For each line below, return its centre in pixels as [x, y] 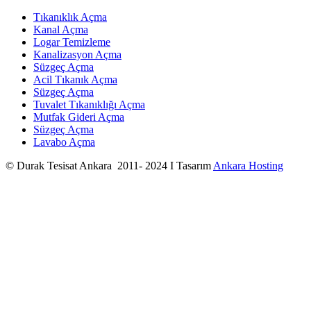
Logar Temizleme [72, 42]
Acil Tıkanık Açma [75, 80]
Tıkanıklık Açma [70, 17]
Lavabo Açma [64, 142]
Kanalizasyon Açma [77, 55]
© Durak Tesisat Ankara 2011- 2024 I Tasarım [109, 166]
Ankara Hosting [248, 166]
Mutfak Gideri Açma [79, 117]
